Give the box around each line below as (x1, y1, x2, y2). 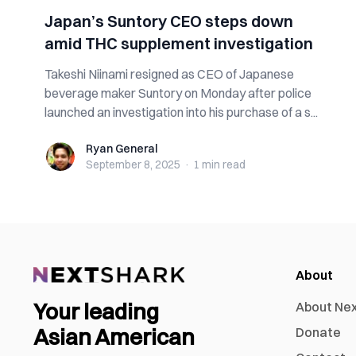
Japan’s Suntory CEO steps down (44, 11, 293, 31)
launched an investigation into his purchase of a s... (44, 104, 318, 120)
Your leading (33, 298, 159, 326)
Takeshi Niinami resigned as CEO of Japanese (44, 66, 294, 82)
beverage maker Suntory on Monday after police (44, 85, 311, 101)
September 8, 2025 (86, 157, 180, 172)
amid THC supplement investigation (44, 33, 313, 53)
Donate (296, 324, 341, 340)
